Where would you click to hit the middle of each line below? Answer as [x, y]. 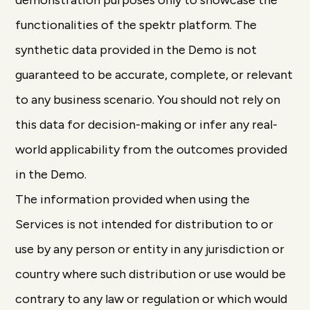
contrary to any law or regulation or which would [152, 299]
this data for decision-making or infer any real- [147, 125]
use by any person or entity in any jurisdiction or [150, 249]
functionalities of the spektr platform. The [136, 25]
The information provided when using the [133, 199]
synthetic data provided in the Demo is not [136, 50]
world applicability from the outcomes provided [152, 149]
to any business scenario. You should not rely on [148, 100]
